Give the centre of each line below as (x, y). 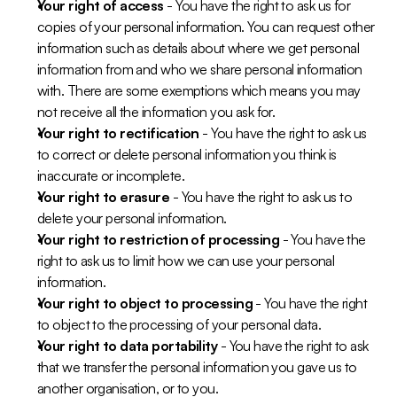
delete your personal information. (132, 218)
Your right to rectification (118, 133)
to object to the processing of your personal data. (179, 324)
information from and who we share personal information (200, 69)
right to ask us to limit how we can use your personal (186, 261)
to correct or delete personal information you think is (187, 154)
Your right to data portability (128, 346)
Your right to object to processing (145, 303)
